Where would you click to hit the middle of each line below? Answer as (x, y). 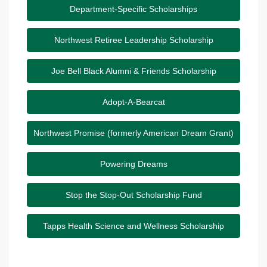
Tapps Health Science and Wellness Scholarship (133, 226)
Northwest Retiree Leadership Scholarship (133, 40)
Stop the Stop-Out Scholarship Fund (133, 195)
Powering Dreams (133, 164)
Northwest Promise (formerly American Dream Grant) (133, 133)
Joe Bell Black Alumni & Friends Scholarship (133, 71)
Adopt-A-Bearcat (133, 102)
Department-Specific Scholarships (133, 9)
